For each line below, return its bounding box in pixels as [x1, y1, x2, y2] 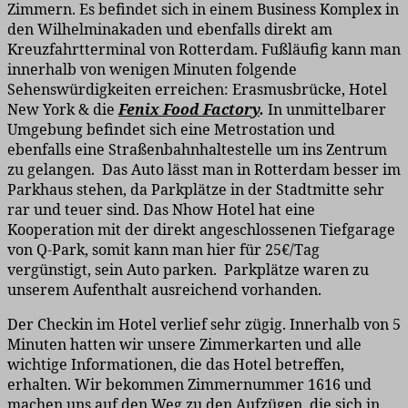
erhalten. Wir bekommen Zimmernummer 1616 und [7, 374, 372, 395]
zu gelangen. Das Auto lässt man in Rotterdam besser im [7, 159, 401, 180]
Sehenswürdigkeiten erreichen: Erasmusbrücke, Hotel [7, 79, 387, 100]
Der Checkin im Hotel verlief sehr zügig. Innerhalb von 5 [7, 314, 401, 335]
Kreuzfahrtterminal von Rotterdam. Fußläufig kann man [7, 39, 401, 60]
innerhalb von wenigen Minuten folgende [7, 59, 297, 80]
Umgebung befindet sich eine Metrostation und [7, 119, 335, 140]
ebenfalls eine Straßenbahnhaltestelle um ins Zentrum [7, 139, 387, 160]
